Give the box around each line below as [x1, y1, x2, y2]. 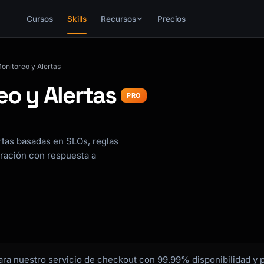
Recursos [100, 14, 136, 24]
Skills [67, 14, 87, 24]
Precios [157, 14, 186, 24]
